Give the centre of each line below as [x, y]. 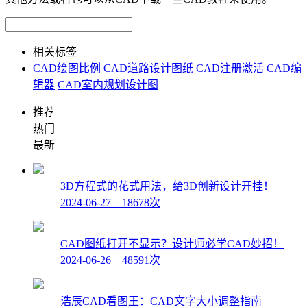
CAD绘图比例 [67, 68]
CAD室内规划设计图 [108, 84]
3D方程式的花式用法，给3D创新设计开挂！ [167, 186]
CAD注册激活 [230, 68]
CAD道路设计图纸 [148, 68]
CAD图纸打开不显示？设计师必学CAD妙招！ [172, 243]
